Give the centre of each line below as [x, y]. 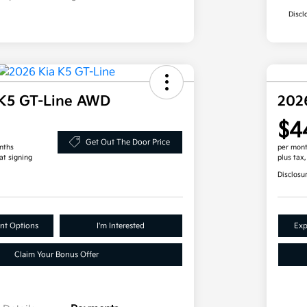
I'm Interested [121, 226]
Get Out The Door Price [128, 142]
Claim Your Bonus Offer [57, 255]
